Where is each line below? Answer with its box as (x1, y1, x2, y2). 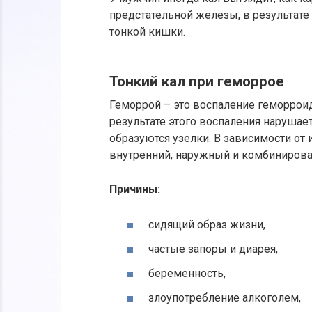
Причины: (109, 182, 160, 196)
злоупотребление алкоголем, (148, 291, 301, 305)
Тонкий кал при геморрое (109, 73, 284, 91)
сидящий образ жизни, (148, 217, 265, 231)
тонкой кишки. (109, 25, 185, 38)
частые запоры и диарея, (148, 242, 278, 256)
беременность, (148, 267, 226, 281)
